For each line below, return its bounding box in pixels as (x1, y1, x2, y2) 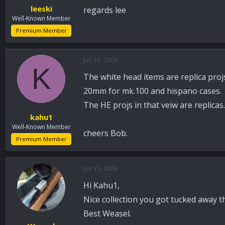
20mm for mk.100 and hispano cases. (83, 85, 221, 96)
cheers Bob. (83, 127, 128, 139)
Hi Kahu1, (83, 180, 120, 191)
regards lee (83, 5, 126, 16)
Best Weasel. (83, 208, 131, 219)
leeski (30, 3, 52, 14)
